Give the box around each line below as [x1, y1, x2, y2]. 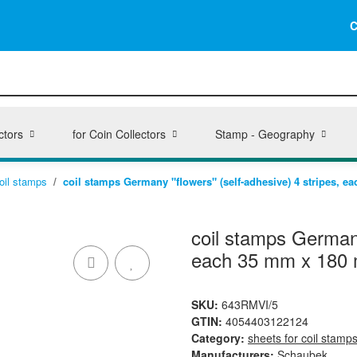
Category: [191, 330, 248, 346]
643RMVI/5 [222, 296, 278, 312]
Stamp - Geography [214, 126, 315, 142]
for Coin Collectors [72, 126, 166, 142]
